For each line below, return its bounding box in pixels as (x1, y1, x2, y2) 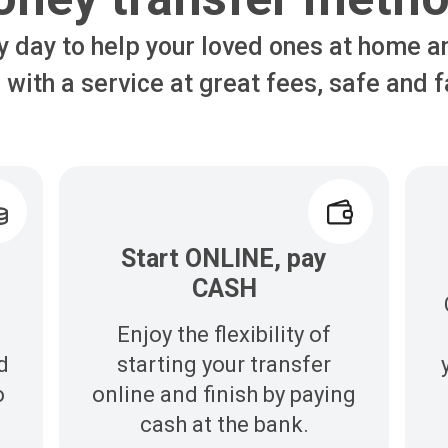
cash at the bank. (139, 412, 309, 438)
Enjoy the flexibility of (117, 322, 331, 348)
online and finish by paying (92, 382, 356, 408)
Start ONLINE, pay (121, 244, 327, 274)
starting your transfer (117, 352, 331, 378)
